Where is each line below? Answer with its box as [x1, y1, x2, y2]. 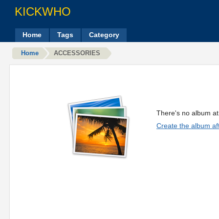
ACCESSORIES [54, 49, 100, 57]
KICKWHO [15, 5, 71, 18]
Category [89, 31, 119, 39]
